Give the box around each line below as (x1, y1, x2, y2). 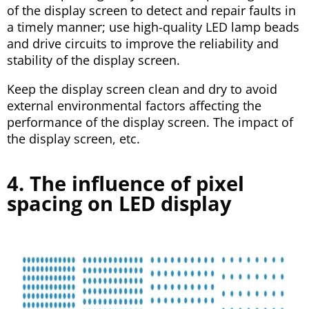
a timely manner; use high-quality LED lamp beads (7, 18, 299, 35)
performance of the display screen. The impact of (7, 113, 293, 130)
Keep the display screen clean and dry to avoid (7, 80, 277, 97)
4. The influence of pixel (7, 169, 244, 197)
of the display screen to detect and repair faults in (7, 1, 296, 19)
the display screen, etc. (7, 130, 140, 147)
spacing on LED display (7, 189, 232, 217)
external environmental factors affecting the (7, 97, 261, 114)
